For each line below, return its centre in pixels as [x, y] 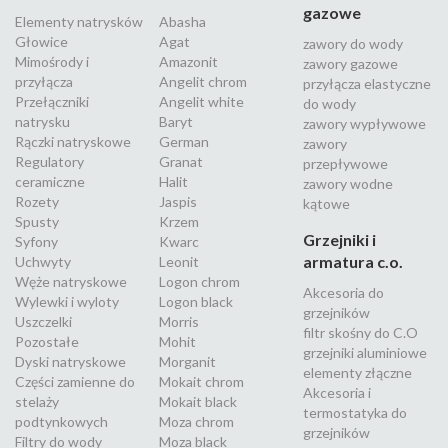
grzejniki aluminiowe [365, 353]
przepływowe [345, 164]
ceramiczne [50, 182]
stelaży [37, 402]
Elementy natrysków [79, 22]
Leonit [179, 262]
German [184, 142]
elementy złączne [357, 373]
